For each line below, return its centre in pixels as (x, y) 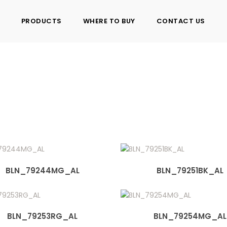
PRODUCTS (41, 21)
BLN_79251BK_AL (190, 170)
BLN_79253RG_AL (43, 216)
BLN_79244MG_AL (42, 170)
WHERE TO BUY (109, 21)
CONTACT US (181, 21)
